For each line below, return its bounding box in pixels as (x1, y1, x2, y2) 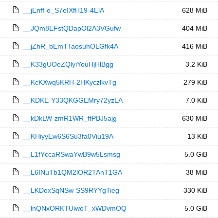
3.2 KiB (185, 60, 207, 68)
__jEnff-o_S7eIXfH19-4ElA (22, 6, 104, 14)
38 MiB (185, 168, 207, 176)
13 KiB (187, 132, 207, 140)
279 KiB (183, 78, 207, 86)
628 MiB (182, 6, 207, 14)
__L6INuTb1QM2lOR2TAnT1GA (22, 168, 122, 176)
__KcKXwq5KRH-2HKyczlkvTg (22, 78, 116, 86)
